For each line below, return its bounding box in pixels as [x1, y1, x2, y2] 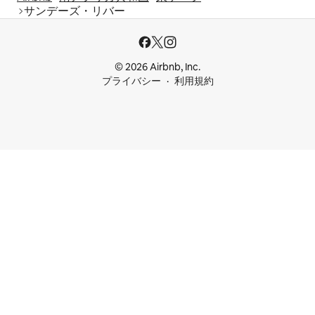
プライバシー [101, 75, 161, 88]
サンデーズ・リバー [24, 4, 125, 19]
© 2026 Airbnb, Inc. [115, 60, 200, 74]
